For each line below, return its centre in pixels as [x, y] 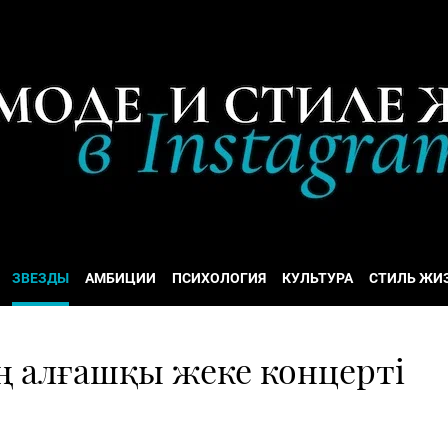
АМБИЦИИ [120, 278]
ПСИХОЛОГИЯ [219, 278]
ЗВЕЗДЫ [40, 278]
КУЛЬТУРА [317, 278]
